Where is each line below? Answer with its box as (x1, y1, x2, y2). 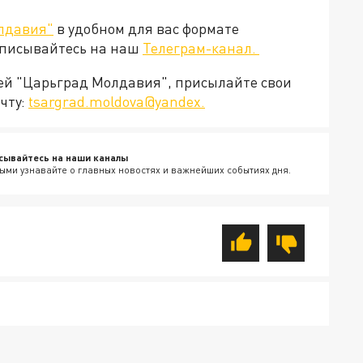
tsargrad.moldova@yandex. (28, 92, 205, 111)
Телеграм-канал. (143, 39, 259, 58)
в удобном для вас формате (53, 19, 239, 38)
